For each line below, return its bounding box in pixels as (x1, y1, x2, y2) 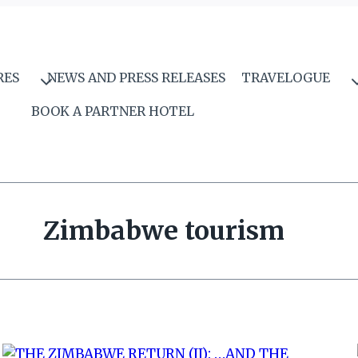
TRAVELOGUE (241, 70, 330, 86)
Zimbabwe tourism (43, 215, 284, 247)
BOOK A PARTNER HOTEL (31, 102, 195, 119)
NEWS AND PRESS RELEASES (47, 70, 226, 86)
